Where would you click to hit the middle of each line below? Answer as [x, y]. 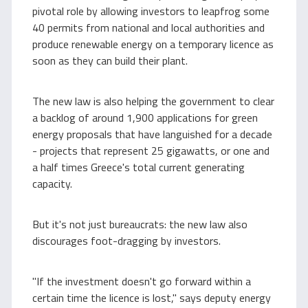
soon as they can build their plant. [110, 60]
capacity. [52, 184]
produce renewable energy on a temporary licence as [153, 44]
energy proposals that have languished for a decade [152, 134]
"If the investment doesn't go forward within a [142, 281]
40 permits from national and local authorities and [148, 27]
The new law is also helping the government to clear [153, 101]
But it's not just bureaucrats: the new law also [140, 224]
